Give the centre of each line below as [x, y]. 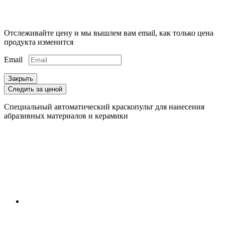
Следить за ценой [35, 89]
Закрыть [21, 79]
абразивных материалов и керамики [66, 116]
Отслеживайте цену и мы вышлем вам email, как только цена [109, 33]
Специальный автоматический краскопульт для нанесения [104, 107]
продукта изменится [39, 42]
